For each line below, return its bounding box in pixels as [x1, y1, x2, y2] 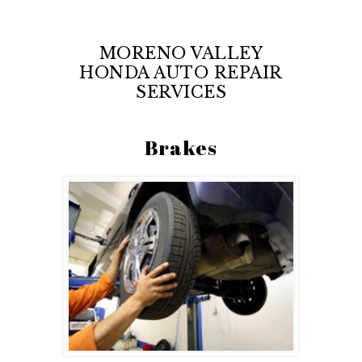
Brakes [145, 134, 217, 161]
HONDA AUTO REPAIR [79, 63, 283, 82]
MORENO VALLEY [99, 44, 263, 63]
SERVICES [136, 82, 226, 102]
